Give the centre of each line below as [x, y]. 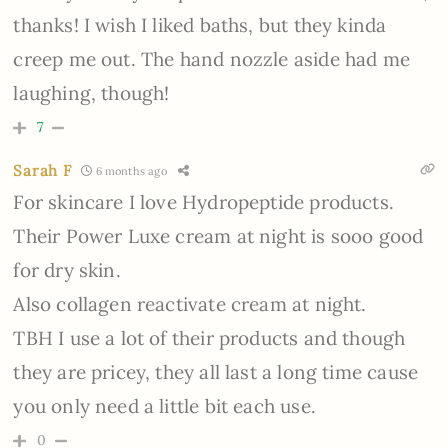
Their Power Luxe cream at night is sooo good [218, 236]
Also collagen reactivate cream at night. [190, 304]
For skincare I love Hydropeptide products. [203, 202]
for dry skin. [67, 270]
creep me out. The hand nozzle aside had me [211, 59]
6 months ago [129, 170]
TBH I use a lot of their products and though [209, 338]
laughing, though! [91, 93]
